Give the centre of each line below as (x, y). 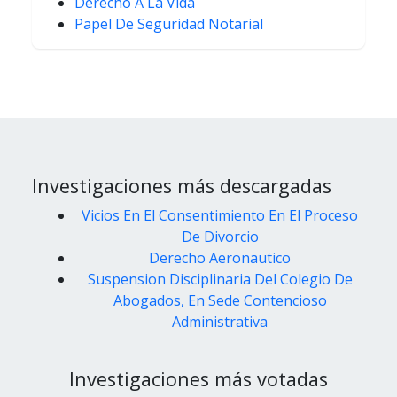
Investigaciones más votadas (198, 379)
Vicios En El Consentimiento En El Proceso (220, 216)
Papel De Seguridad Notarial (169, 24)
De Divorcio (220, 237)
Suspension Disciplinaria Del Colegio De (220, 280)
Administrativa (220, 322)
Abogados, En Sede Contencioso (220, 301)
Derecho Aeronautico (220, 258)
